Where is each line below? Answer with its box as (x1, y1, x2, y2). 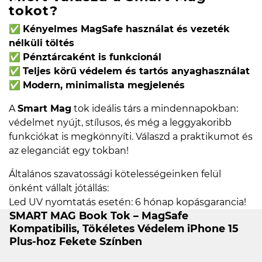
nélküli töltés (9, 37, 74, 49)
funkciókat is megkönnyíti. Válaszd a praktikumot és (9, 131, 253, 143)
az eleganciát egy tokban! (9, 145, 129, 157)
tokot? (9, 2, 58, 19)
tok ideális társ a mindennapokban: (71, 103, 238, 115)
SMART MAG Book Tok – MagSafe (9, 209, 188, 222)
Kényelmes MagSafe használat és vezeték (23, 23, 230, 35)
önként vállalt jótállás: (9, 182, 109, 194)
